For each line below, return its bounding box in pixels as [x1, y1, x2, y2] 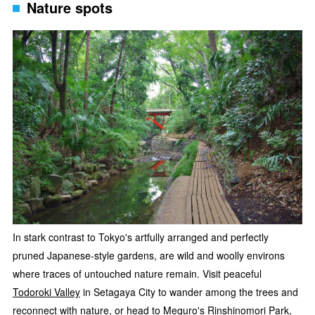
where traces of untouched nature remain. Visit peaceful [13, 266, 262, 281]
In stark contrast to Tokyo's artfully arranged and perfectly [13, 230, 269, 245]
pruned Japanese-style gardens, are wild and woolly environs [13, 248, 285, 263]
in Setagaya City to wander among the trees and [80, 285, 298, 300]
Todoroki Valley [13, 285, 80, 300]
